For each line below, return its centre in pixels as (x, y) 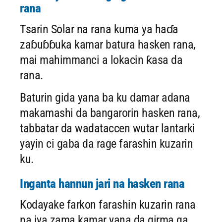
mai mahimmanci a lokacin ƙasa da (101, 60)
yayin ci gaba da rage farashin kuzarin (106, 144)
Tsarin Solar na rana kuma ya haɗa (99, 29)
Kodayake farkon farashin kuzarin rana (108, 205)
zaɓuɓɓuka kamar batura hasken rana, (108, 45)
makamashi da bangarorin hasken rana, (110, 113)
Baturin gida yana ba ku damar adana (105, 98)
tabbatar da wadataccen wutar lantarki (108, 128)
